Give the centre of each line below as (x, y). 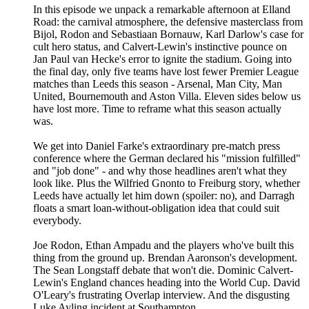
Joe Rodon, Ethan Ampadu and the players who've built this (163, 246)
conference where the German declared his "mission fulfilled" (167, 159)
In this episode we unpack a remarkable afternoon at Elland (162, 10)
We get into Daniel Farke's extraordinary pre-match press (157, 146)
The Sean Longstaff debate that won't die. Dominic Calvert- (163, 270)
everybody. (57, 221)
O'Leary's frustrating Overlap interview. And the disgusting (161, 295)
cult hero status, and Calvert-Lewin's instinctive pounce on (160, 47)
